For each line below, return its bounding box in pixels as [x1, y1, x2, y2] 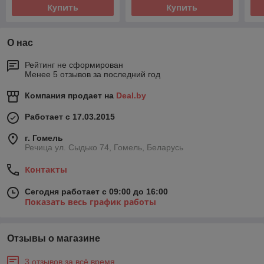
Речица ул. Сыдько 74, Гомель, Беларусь [25, 143, 183, 153]
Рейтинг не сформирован [25, 60, 123, 70]
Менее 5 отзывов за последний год [25, 70, 160, 80]
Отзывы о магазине [7, 233, 100, 244]
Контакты [25, 164, 67, 176]
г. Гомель [25, 133, 63, 143]
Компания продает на [25, 91, 116, 101]
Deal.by [116, 91, 146, 101]
